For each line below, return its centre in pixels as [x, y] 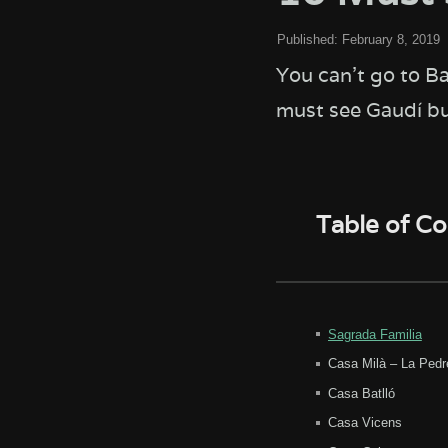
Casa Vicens [364, 423]
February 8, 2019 [390, 39]
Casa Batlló [361, 393]
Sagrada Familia [374, 334]
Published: [307, 39]
